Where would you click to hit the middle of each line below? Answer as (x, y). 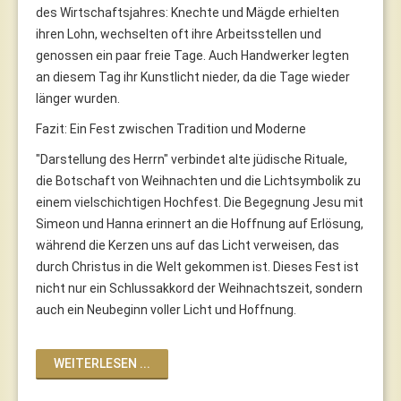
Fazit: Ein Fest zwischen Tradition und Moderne (171, 128)
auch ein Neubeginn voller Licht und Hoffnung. (166, 309)
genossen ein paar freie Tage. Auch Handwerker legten (192, 55)
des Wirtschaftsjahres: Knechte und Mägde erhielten (188, 12)
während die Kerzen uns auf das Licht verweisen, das (188, 245)
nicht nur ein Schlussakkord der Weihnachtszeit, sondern (199, 288)
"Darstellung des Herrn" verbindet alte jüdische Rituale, (192, 159)
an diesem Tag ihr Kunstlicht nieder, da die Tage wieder (193, 77)
